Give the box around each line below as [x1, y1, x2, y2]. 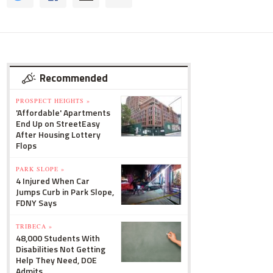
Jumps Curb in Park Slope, [16, 185, 114, 198]
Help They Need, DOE [16, 253, 97, 266]
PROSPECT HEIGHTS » [16, 96, 90, 105]
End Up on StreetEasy [16, 117, 100, 130]
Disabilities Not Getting [16, 243, 105, 255]
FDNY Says [16, 196, 57, 209]
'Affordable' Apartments [16, 106, 110, 119]
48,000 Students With [16, 232, 100, 244]
